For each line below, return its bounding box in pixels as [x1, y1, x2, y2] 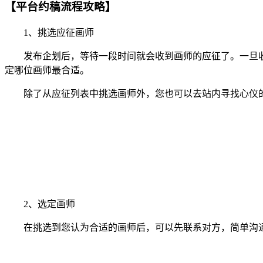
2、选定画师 [5, 198, 75, 209]
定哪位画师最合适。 [5, 65, 89, 75]
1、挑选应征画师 [5, 27, 94, 38]
